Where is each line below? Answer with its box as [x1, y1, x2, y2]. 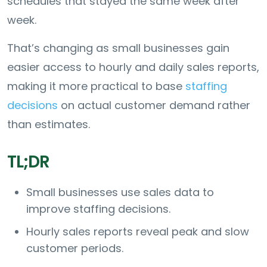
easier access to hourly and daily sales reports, [7, 59, 259, 74]
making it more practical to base [7, 78, 185, 94]
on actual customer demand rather [58, 97, 250, 113]
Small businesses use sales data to [26, 184, 214, 200]
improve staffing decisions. [26, 201, 170, 216]
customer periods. [26, 240, 123, 256]
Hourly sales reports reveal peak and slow [26, 223, 249, 239]
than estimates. [7, 116, 93, 132]
